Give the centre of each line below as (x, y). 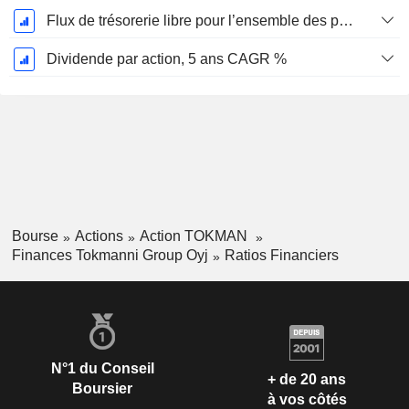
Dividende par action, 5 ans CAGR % (166, 59)
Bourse (35, 236)
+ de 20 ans (307, 380)
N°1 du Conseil (102, 368)
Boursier (102, 388)
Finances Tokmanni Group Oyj (110, 255)
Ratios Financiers (281, 255)
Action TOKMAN (195, 236)
